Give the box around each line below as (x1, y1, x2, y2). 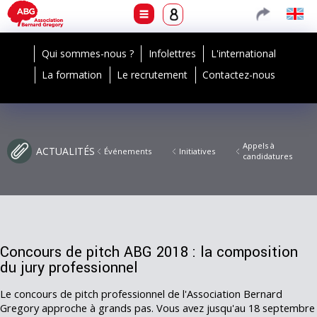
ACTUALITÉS (36, 144, 95, 158)
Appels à (243, 140, 275, 151)
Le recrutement (117, 68, 188, 81)
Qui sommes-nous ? (42, 47, 134, 60)
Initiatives (179, 146, 215, 156)
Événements (104, 146, 151, 156)
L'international (211, 47, 276, 60)
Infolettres (149, 47, 196, 60)
